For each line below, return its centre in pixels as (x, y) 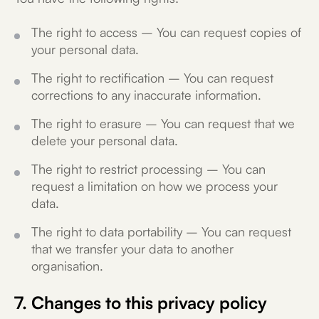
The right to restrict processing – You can (148, 169)
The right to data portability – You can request (161, 231)
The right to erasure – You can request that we (163, 123)
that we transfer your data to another (132, 249)
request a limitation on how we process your (155, 186)
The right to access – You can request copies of (166, 32)
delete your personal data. (105, 140)
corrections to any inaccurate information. (146, 95)
